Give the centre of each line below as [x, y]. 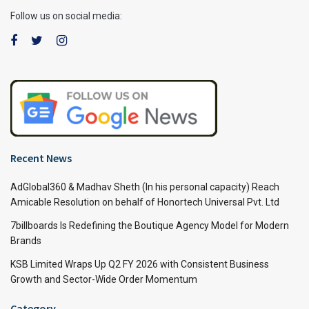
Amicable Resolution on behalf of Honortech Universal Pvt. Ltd [145, 202]
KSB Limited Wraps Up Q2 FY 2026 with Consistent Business [140, 265]
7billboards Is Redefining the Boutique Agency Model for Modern [150, 226]
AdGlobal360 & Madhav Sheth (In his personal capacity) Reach [145, 187]
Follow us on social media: [66, 16]
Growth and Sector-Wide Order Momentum [104, 280]
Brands [26, 241]
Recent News [41, 158]
